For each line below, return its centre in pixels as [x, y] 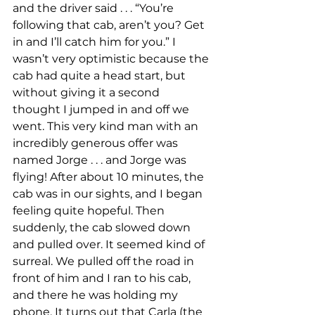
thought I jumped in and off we [102, 110]
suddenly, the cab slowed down [103, 228]
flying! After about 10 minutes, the [110, 177]
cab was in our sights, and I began [109, 194]
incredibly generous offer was [97, 143]
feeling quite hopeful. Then [90, 211]
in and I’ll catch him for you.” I [96, 42]
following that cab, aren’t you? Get [110, 25]
